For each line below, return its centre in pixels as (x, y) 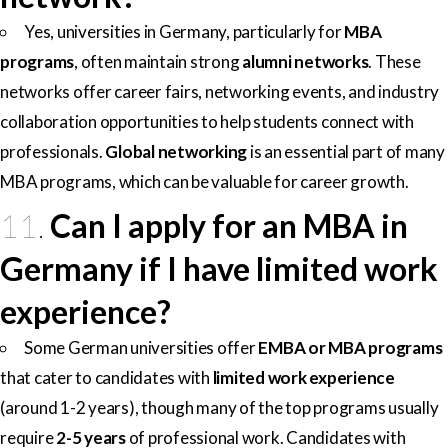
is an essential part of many (346, 151)
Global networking (176, 151)
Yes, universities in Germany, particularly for (184, 31)
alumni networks (305, 61)
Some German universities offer (141, 347)
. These (394, 61)
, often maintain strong (158, 61)
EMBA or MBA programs (350, 347)
